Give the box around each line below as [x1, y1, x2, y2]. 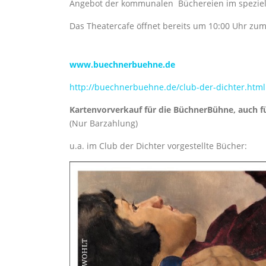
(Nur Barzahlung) [69, 118, 138, 129]
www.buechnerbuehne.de [69, 59, 175, 70]
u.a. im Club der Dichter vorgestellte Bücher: [69, 140, 247, 151]
